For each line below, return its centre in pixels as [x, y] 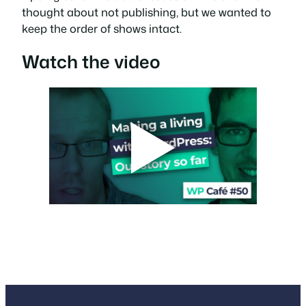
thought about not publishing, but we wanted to [147, 12]
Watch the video [91, 62]
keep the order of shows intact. [102, 28]
